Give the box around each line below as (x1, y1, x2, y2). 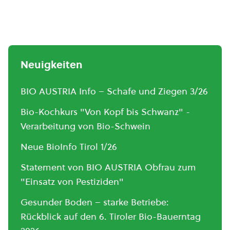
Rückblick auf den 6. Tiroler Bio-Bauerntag (21, 210, 201, 223)
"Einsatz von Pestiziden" (21, 175, 124, 188)
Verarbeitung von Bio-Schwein (21, 120, 150, 132)
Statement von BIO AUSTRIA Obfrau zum (21, 161, 196, 174)
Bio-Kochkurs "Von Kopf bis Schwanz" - (21, 105, 190, 118)
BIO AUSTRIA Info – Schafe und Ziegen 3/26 (21, 85, 208, 98)
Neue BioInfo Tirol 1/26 (21, 140, 117, 153)
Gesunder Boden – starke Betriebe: (21, 196, 169, 208)
